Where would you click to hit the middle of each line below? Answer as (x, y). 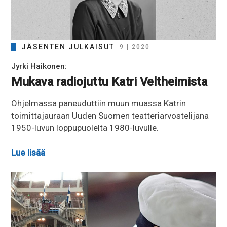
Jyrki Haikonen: (39, 66)
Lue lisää (28, 153)
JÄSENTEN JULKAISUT (68, 46)
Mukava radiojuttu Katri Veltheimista (109, 81)
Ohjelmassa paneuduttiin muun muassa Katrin (99, 103)
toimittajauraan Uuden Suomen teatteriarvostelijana (110, 115)
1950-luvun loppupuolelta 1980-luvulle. (85, 127)
